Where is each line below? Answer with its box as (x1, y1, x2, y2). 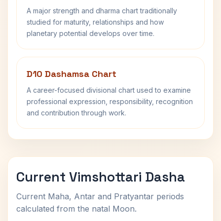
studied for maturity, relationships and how (27, 18, 164, 26)
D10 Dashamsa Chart (27, 68, 116, 79)
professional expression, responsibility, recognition (27, 97, 193, 106)
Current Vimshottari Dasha (16, 168, 185, 185)
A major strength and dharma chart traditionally (27, 6, 177, 15)
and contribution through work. (27, 109, 126, 117)
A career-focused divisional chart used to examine (27, 86, 191, 94)
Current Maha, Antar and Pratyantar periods (16, 191, 184, 201)
